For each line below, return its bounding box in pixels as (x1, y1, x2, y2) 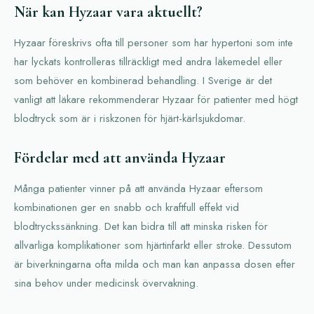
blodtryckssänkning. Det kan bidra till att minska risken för (14, 218, 268, 234)
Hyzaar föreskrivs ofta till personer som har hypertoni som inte (14, 34, 293, 50)
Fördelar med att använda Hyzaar (14, 148, 226, 167)
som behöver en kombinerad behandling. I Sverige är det (14, 72, 272, 88)
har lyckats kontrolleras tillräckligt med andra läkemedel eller (14, 53, 282, 69)
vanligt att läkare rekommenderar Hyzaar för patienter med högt (14, 91, 298, 107)
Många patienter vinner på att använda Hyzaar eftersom (14, 180, 263, 196)
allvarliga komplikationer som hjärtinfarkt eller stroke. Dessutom (14, 237, 292, 253)
